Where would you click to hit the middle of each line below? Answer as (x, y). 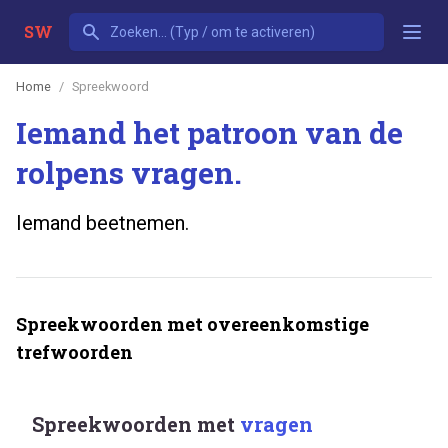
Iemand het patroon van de (209, 132)
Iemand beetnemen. (102, 222)
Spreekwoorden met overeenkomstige (192, 323)
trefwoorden (74, 351)
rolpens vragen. (129, 172)
